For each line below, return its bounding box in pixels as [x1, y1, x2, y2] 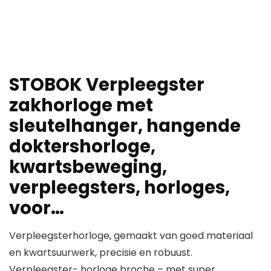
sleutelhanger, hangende [9, 114, 241, 139]
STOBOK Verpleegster [9, 73, 204, 97]
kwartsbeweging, [9, 155, 167, 180]
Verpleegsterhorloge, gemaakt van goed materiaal [9, 229, 253, 243]
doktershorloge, [9, 134, 155, 159]
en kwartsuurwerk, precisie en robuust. [9, 246, 192, 260]
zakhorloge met [9, 93, 153, 118]
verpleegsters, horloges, [9, 175, 230, 200]
